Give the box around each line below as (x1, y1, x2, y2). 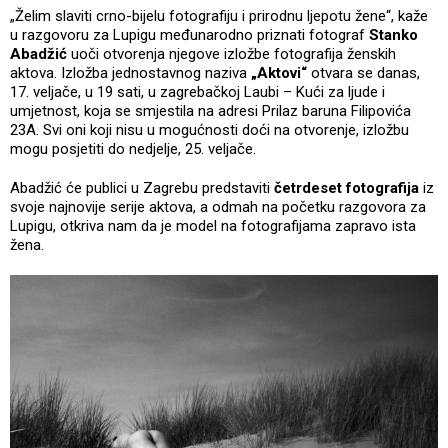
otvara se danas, (311, 63, 420, 82)
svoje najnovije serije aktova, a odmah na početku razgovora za (10, 197, 426, 216)
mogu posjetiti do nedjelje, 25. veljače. (10, 139, 256, 158)
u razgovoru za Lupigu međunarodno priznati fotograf (10, 25, 369, 44)
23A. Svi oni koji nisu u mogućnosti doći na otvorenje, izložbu (10, 120, 409, 139)
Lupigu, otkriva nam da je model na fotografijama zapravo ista (10, 216, 416, 235)
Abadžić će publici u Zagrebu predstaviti (10, 178, 270, 197)
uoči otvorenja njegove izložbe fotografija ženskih (71, 44, 396, 63)
